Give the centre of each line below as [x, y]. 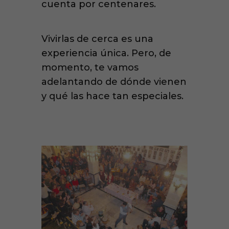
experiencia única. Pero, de [106, 53]
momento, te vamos [90, 68]
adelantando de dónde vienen [114, 82]
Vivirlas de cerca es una [97, 39]
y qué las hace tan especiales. [112, 96]
